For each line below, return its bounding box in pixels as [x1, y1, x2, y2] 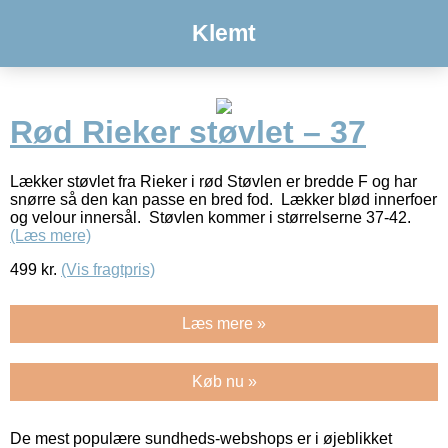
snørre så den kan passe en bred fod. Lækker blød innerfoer [10, 190, 437, 208]
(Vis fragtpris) [61, 260, 155, 278]
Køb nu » [191, 372, 257, 390]
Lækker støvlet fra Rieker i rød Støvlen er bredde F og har [10, 172, 417, 190]
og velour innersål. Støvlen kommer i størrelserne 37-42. [10, 208, 411, 226]
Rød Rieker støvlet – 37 [10, 114, 366, 151]
